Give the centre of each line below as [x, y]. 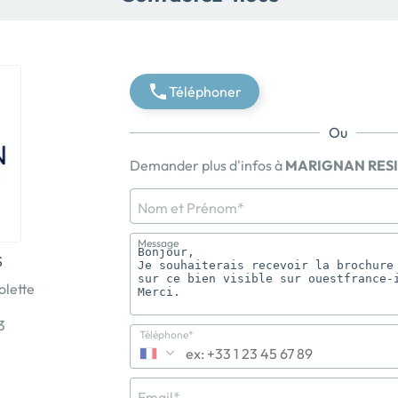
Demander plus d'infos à [207, 165]
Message [158, 243]
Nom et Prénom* [191, 208]
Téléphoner [205, 92]
